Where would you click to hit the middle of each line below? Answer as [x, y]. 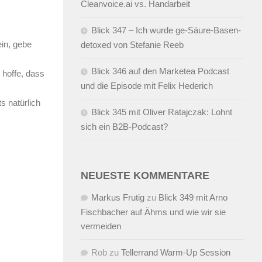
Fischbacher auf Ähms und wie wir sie [153, 212]
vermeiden [101, 226]
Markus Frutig [118, 197]
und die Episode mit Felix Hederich [147, 85]
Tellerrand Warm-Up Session [176, 252]
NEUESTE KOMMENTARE [145, 175]
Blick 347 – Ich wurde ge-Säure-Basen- [166, 30]
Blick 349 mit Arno [193, 197]
